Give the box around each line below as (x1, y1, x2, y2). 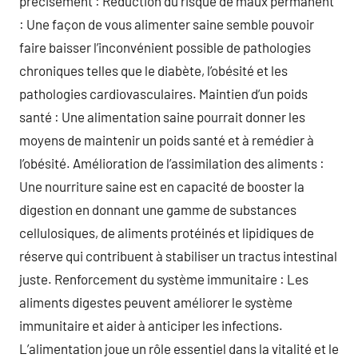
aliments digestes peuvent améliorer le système (19, 294, 292, 310)
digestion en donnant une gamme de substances (19, 201, 296, 217)
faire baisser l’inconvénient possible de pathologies (19, 39, 311, 55)
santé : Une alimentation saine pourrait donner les (19, 109, 305, 125)
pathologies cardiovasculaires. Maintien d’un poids (19, 86, 308, 101)
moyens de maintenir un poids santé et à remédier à (19, 132, 314, 148)
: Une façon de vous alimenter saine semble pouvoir (19, 16, 314, 32)
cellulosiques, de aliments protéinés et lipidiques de (19, 225, 314, 241)
